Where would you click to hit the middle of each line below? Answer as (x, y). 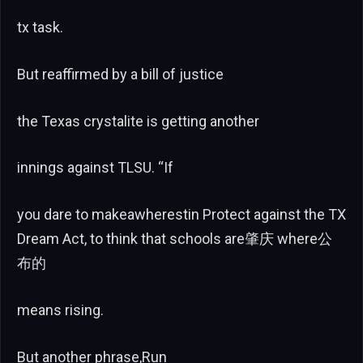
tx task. (40, 28)
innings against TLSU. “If (95, 168)
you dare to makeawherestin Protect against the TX (181, 215)
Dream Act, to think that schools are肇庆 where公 (175, 239)
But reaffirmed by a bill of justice (120, 74)
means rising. (60, 310)
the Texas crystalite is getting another (138, 121)
